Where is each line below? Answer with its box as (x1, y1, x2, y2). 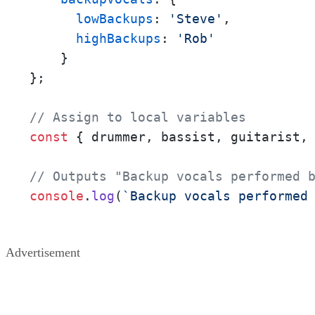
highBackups (76, 31, 161, 46)
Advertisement (6, 245, 80, 260)
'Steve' (169, 11, 223, 27)
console (30, 188, 84, 204)
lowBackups (76, 11, 153, 27)
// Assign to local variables (30, 110, 246, 125)
